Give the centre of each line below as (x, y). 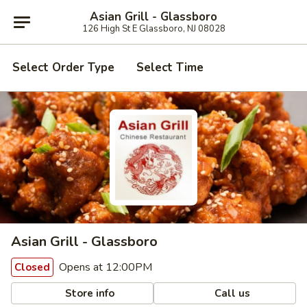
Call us (231, 293)
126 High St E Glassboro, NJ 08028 (153, 28)
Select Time (170, 67)
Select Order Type (63, 67)
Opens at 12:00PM (104, 267)
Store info (89, 293)
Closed (32, 267)
